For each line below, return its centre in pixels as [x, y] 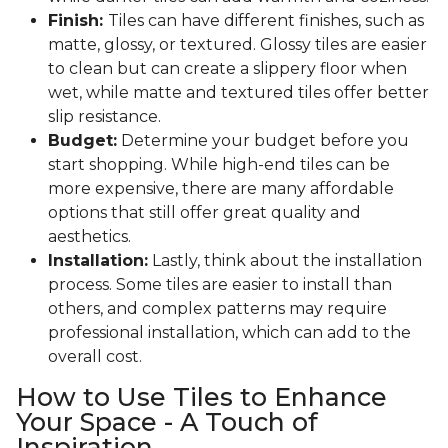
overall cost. [95, 357]
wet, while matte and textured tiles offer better [238, 93]
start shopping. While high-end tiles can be [219, 165]
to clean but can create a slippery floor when [227, 69]
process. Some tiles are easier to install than [220, 285]
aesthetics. [89, 237]
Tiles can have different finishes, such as [266, 21]
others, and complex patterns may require [217, 309]
